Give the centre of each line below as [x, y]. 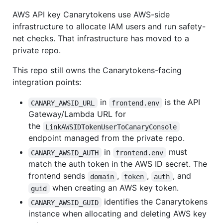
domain [102, 176]
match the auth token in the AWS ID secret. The [118, 164]
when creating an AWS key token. [114, 188]
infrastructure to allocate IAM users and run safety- [109, 27]
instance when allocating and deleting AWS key [117, 214]
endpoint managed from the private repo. [107, 138]
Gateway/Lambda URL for [77, 114]
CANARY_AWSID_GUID [65, 202]
